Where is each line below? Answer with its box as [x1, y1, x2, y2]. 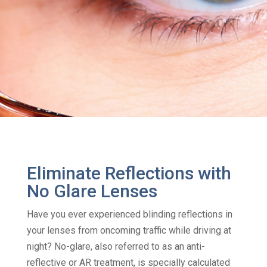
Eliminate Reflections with [26, 162, 231, 184]
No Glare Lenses [26, 180, 157, 201]
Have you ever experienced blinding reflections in [26, 208, 232, 220]
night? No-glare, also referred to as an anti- [26, 240, 205, 252]
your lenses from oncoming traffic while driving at [26, 224, 231, 236]
